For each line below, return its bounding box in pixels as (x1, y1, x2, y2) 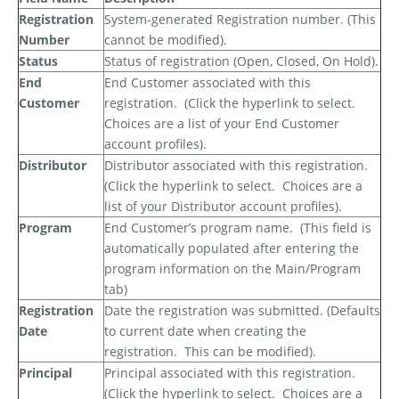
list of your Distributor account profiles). (104, 198, 342, 216)
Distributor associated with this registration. (104, 157, 368, 175)
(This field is (300, 219, 371, 237)
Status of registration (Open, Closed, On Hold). (104, 53, 379, 70)
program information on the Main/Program (104, 260, 361, 278)
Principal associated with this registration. (104, 364, 355, 382)
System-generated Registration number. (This (104, 11, 376, 28)
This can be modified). (184, 343, 316, 361)
